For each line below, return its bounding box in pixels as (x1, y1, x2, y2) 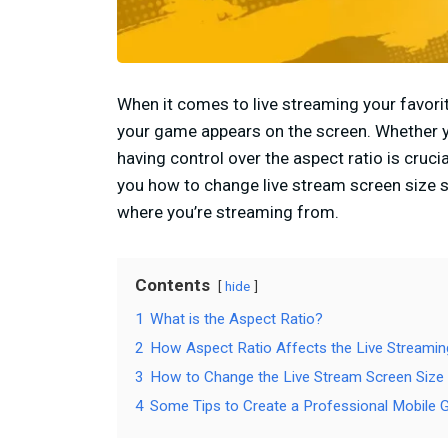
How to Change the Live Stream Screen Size (150, 368, 444, 387)
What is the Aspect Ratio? (150, 310, 323, 329)
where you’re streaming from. (117, 202, 339, 223)
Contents (135, 275, 210, 296)
